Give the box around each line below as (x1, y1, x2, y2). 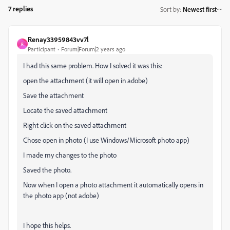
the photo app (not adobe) (23, 191, 99, 200)
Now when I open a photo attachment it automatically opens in (23, 180, 203, 189)
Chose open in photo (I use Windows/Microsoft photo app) (23, 136, 189, 145)
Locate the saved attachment (23, 106, 107, 115)
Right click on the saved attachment (23, 121, 126, 130)
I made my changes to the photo (23, 150, 117, 160)
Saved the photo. (23, 165, 71, 175)
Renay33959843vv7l (28, 35, 89, 44)
